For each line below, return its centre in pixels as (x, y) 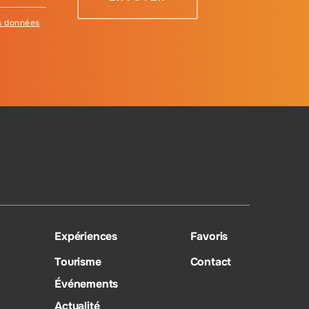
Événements (87, 283)
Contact (211, 261)
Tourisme (78, 261)
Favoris (209, 236)
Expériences (86, 236)
